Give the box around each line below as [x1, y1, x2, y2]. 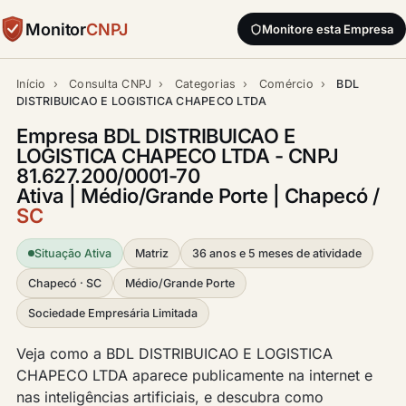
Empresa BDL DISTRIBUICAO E [16, 124, 295, 148]
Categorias [174, 77, 237, 91]
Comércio [258, 77, 314, 91]
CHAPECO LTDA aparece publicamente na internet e [16, 366, 372, 384]
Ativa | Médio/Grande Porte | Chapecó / [16, 184, 380, 208]
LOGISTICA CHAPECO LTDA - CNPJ [16, 144, 339, 168]
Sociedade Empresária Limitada [28, 306, 198, 320]
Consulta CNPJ [69, 77, 152, 91]
